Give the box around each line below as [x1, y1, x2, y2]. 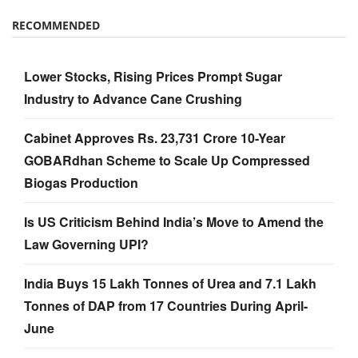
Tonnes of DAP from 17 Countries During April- [24, 296, 308, 316]
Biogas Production [24, 173, 138, 193]
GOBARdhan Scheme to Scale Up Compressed [24, 151, 310, 170]
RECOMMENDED [12, 18, 100, 34]
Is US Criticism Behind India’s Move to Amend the [24, 213, 324, 232]
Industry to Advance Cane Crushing [24, 89, 242, 109]
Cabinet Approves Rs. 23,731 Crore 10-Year [24, 129, 285, 148]
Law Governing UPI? [24, 235, 149, 254]
